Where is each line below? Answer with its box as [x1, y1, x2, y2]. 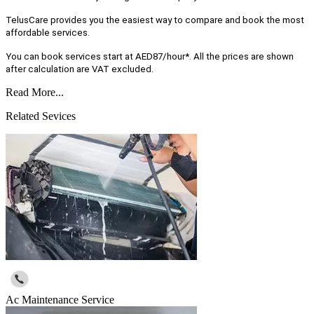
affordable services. [6, 27, 90, 39]
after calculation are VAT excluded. [6, 64, 153, 75]
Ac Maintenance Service [6, 294, 114, 306]
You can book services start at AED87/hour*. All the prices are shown [6, 51, 294, 62]
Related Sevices [6, 110, 76, 123]
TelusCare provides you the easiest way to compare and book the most [6, 15, 304, 26]
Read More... [6, 86, 64, 99]
